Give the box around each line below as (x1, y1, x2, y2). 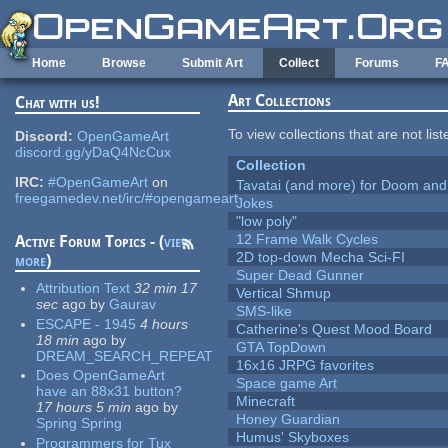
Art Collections (228, 91, 332, 111)
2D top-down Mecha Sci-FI (236, 249, 406, 266)
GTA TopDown (236, 339, 327, 356)
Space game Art (236, 375, 338, 392)
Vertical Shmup (236, 285, 332, 302)
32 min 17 (134, 280, 198, 297)
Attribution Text (36, 280, 131, 297)
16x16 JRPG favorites (236, 357, 375, 374)
